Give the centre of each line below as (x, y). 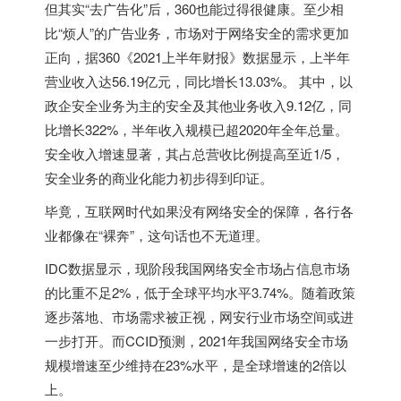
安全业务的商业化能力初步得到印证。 (159, 177)
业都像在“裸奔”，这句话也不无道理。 (157, 235)
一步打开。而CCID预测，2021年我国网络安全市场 (196, 340)
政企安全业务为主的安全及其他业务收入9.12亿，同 (198, 105)
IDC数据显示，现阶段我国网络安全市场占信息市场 (197, 268)
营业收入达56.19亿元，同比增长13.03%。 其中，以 (199, 81)
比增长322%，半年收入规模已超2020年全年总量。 (196, 129)
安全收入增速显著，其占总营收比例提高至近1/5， (195, 153)
